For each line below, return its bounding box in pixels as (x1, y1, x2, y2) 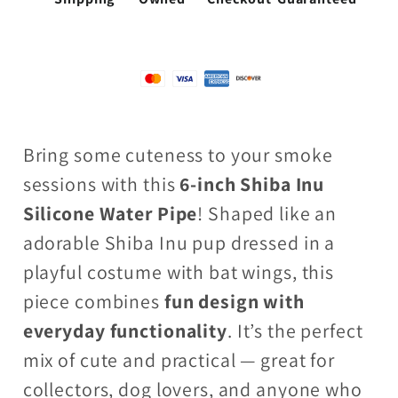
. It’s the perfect (227, 317, 363, 343)
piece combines (22, 288, 164, 314)
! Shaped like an (197, 200, 338, 226)
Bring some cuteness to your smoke (22, 141, 333, 167)
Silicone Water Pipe (22, 200, 198, 226)
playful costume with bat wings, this (22, 259, 335, 284)
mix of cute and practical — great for (22, 346, 335, 372)
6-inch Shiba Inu (179, 171, 325, 196)
